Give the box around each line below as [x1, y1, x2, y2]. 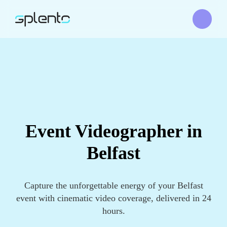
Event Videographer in [25, 121, 202, 141]
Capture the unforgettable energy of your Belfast [24, 180, 203, 191]
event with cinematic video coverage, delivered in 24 [16, 193, 211, 203]
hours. [102, 206, 125, 216]
